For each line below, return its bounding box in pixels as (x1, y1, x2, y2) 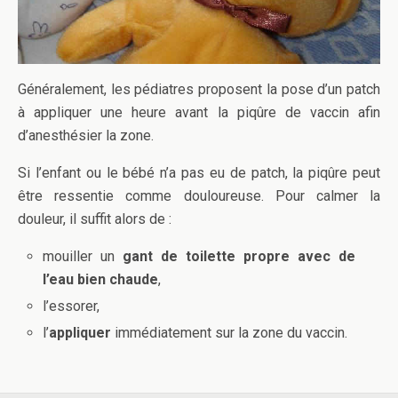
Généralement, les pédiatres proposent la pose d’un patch (18, 81, 380, 99)
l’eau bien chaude (43, 271, 159, 289)
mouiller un (43, 248, 123, 266)
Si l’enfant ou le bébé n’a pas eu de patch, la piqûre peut (18, 164, 380, 182)
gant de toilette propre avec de (123, 248, 355, 266)
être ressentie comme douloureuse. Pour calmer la (18, 187, 380, 205)
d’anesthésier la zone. (18, 127, 154, 145)
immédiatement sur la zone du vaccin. (111, 324, 348, 342)
